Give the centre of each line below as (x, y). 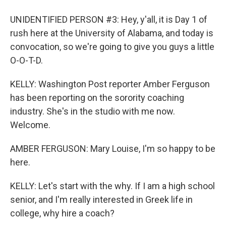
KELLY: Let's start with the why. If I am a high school (112, 186)
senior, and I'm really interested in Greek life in (101, 200)
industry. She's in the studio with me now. (93, 111)
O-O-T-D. (26, 60)
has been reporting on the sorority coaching (97, 98)
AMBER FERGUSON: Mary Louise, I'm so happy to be (113, 149)
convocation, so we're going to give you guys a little (112, 47)
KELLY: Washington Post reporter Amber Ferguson (110, 84)
